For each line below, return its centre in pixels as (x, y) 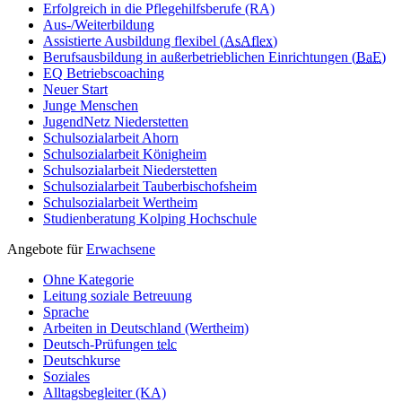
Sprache (66, 311)
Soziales (66, 376)
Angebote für (47, 249)
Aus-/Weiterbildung (99, 24)
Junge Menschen (91, 105)
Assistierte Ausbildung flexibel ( (134, 40)
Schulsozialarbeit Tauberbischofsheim (150, 186)
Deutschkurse (82, 360)
